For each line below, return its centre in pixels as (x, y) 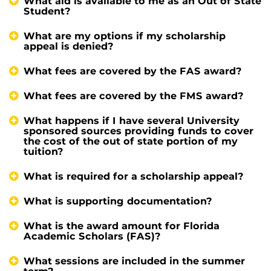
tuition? (44, 151)
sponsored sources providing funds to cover (139, 131)
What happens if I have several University (132, 120)
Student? (47, 11)
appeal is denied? (69, 46)
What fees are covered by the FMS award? (134, 96)
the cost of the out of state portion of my (131, 141)
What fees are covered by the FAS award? (133, 71)
